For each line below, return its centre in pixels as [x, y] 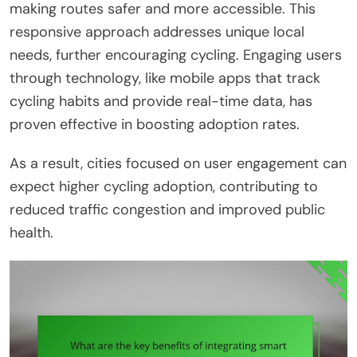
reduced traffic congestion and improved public [167, 209]
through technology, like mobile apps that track [165, 78]
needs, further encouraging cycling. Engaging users [176, 55]
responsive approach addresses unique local [157, 31]
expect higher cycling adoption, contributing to [164, 186]
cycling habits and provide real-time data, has [161, 101]
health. [31, 232]
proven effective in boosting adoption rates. [155, 124]
